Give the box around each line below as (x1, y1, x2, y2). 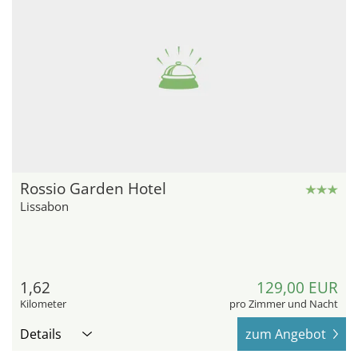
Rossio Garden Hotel (20, 178, 166, 200)
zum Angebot (245, 325, 326, 344)
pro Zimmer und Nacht (229, 296, 338, 312)
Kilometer (20, 296, 66, 312)
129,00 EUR (257, 277, 338, 299)
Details (20, 325, 62, 344)
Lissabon (20, 198, 69, 215)
